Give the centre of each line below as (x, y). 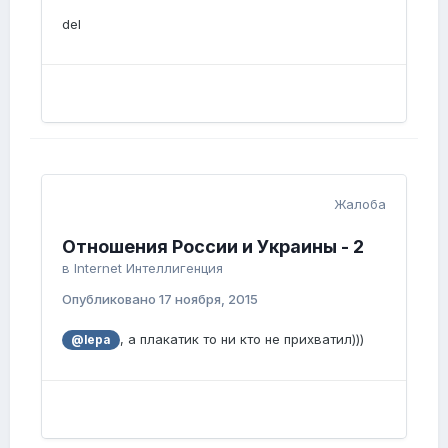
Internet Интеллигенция (148, 268)
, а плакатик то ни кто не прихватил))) (241, 339)
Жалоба (360, 204)
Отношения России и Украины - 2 (213, 247)
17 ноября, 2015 (208, 299)
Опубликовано (110, 299)
